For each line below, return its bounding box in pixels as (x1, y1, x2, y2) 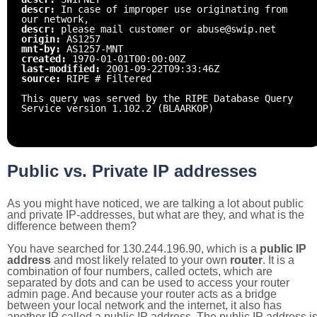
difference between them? (7, 219, 137, 232)
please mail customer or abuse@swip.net (61, 23, 276, 35)
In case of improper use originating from (61, 3, 287, 15)
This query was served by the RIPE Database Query (21, 92, 293, 104)
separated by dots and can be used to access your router (7, 276, 289, 289)
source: (21, 72, 67, 84)
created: (21, 52, 72, 64)
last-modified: (21, 62, 106, 74)
